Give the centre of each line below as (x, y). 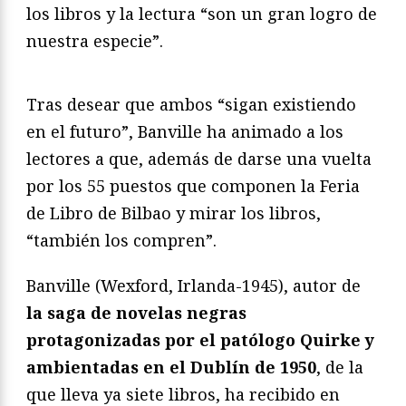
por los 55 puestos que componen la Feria (193, 186)
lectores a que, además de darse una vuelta (199, 159)
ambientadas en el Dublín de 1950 (171, 367)
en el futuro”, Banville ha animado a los (185, 132)
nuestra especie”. (95, 41)
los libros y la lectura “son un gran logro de (202, 14)
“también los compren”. (121, 241)
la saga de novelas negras (136, 313)
